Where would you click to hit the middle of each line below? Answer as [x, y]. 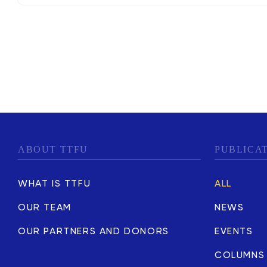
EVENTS [234, 232]
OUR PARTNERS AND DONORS [94, 232]
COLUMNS [240, 256]
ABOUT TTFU [53, 149]
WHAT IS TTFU [55, 184]
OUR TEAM [45, 208]
